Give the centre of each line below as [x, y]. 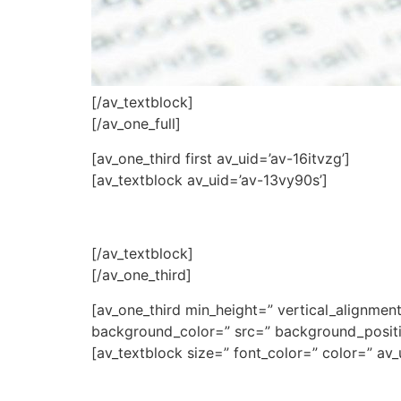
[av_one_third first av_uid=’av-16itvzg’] [221, 158]
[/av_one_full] [136, 124]
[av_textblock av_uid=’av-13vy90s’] [209, 179]
